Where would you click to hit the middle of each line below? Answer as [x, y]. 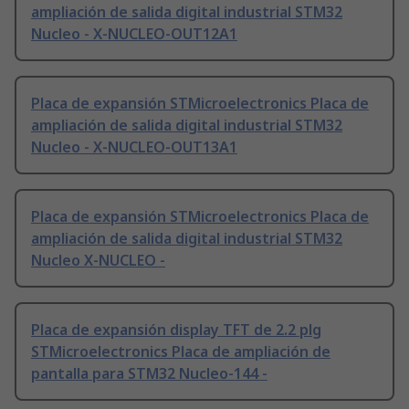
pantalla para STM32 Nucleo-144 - [149, 374]
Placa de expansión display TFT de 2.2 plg [176, 330]
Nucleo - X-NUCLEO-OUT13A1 [134, 147]
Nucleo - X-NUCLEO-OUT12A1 [134, 34]
